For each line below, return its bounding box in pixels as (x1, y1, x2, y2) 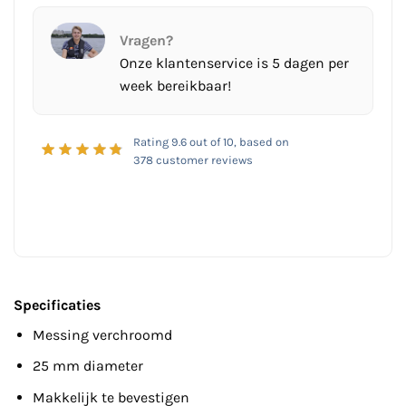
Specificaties (14, 295, 101, 314)
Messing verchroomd (32, 325, 172, 343)
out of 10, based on (186, 135, 289, 150)
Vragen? (119, 32, 173, 50)
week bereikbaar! (119, 77, 231, 95)
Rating (132, 135, 171, 150)
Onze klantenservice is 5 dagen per (119, 54, 349, 72)
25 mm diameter (32, 357, 143, 375)
